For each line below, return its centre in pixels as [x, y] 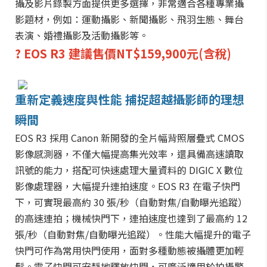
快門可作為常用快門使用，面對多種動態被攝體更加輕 [129, 250]
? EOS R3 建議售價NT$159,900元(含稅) [123, 53]
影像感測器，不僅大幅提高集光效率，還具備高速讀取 [129, 154]
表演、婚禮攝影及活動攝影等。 [82, 35]
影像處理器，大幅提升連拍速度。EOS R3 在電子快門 [128, 186]
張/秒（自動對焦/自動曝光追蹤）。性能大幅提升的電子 [133, 234]
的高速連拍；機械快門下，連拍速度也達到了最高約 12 [131, 218]
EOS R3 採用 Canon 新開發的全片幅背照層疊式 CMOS [130, 138]
